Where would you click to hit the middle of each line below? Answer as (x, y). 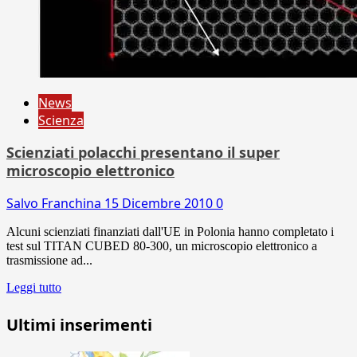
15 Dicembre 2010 (160, 203)
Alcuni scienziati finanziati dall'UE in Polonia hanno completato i (170, 231)
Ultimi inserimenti (79, 324)
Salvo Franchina (55, 203)
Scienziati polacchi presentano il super (143, 152)
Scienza (61, 120)
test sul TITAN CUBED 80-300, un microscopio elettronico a (162, 245)
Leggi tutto (34, 287)
